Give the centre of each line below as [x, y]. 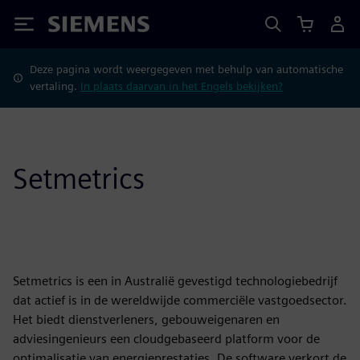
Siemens [75, 27]
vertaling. [55, 86]
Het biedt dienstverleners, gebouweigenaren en [146, 319]
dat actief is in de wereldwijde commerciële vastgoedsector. [180, 300]
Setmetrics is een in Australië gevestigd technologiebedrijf [175, 281]
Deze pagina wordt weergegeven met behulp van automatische [187, 69]
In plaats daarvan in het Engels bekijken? [182, 86]
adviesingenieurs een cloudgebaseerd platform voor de [166, 339]
